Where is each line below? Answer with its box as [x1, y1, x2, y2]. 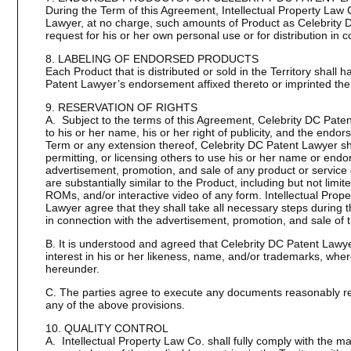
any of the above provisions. [45, 299, 185, 311]
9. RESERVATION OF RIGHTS [45, 101, 197, 114]
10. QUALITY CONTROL [45, 322, 168, 335]
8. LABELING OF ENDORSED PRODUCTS [45, 52, 259, 65]
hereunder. [45, 262, 100, 275]
